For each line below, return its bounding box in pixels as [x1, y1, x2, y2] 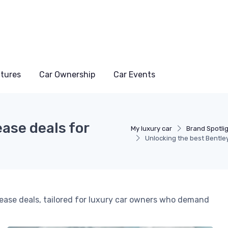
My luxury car [130, 125, 172, 132]
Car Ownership [39, 70, 95, 79]
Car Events [113, 70, 155, 79]
